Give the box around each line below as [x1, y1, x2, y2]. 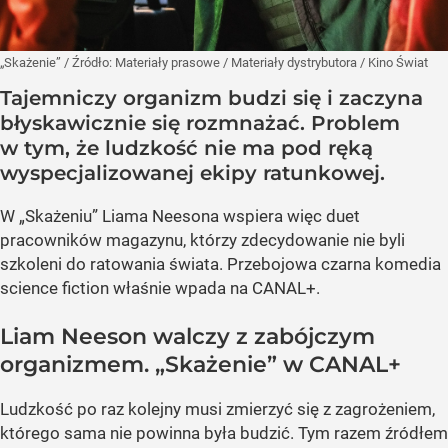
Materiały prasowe [115, 54, 223, 70]
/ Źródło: [64, 54, 115, 70]
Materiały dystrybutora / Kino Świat [231, 54, 428, 70]
